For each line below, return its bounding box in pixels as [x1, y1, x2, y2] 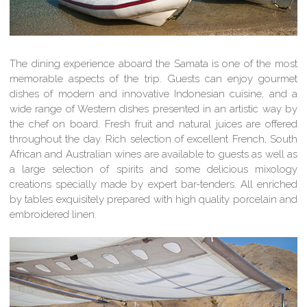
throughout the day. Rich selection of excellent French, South [10, 132, 297, 145]
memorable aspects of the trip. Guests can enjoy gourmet [10, 72, 297, 85]
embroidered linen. [10, 208, 97, 221]
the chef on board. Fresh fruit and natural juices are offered [10, 117, 297, 130]
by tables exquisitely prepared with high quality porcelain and [10, 193, 297, 206]
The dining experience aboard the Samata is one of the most [10, 57, 297, 70]
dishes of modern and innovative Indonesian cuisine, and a [10, 87, 297, 100]
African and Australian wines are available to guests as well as [10, 147, 297, 160]
